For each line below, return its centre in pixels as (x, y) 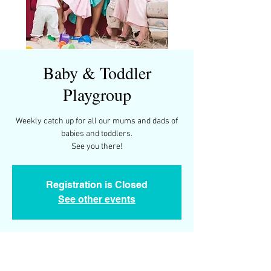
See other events (97, 199)
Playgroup (97, 94)
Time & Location (97, 249)
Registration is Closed (97, 185)
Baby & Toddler (97, 73)
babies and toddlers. (97, 134)
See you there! (97, 147)
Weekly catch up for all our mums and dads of (97, 121)
